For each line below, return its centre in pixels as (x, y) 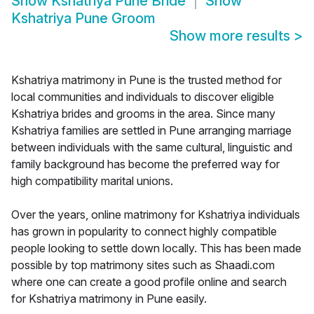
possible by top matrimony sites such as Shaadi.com (143, 265)
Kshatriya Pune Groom (83, 19)
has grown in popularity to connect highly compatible (144, 232)
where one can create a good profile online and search (149, 282)
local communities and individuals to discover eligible (143, 97)
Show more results (232, 36)
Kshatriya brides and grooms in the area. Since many (143, 114)
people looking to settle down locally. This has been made (156, 248)
